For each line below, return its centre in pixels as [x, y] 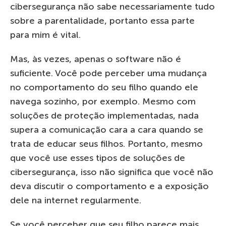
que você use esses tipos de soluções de [98, 158]
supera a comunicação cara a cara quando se [107, 129]
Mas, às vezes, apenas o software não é [96, 59]
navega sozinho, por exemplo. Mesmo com [103, 101]
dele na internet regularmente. [76, 200]
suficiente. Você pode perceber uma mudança [108, 73]
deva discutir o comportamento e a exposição [109, 186]
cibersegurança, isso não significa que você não [112, 172]
